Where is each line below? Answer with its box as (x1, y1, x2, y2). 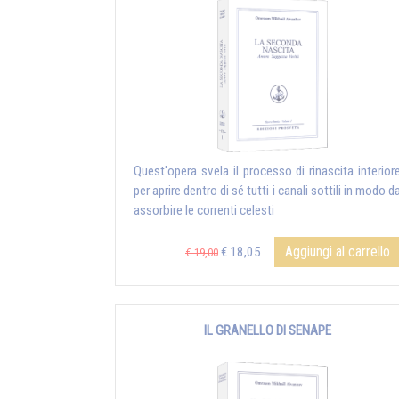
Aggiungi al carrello (285, 243, 390, 261)
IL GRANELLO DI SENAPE (203, 322, 331, 339)
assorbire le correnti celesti (134, 202, 274, 219)
